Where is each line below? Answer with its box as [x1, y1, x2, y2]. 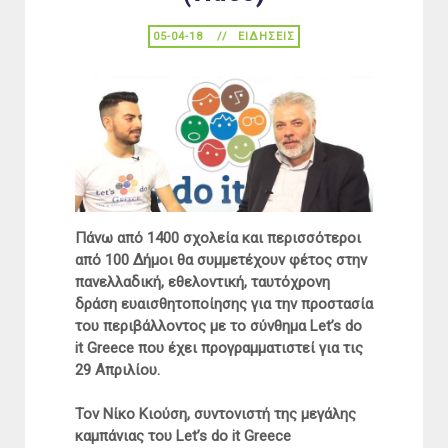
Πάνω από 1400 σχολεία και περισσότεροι [75, 229, 361, 248]
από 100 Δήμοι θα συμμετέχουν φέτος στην [75, 251, 367, 270]
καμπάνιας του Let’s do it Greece [75, 427, 291, 446]
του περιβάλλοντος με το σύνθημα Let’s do [75, 317, 362, 336]
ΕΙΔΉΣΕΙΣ [238, 29, 295, 43]
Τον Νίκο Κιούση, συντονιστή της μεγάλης [75, 405, 356, 424]
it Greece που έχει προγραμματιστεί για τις [75, 339, 363, 358]
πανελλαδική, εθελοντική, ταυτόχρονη [75, 273, 330, 292]
